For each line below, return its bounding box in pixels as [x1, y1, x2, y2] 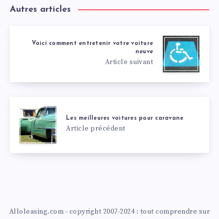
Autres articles [10, 4, 71, 14]
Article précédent [66, 124, 126, 133]
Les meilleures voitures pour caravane [66, 115, 184, 122]
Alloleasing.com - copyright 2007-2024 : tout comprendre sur [9, 207, 210, 216]
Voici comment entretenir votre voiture [31, 40, 153, 46]
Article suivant [105, 57, 153, 66]
